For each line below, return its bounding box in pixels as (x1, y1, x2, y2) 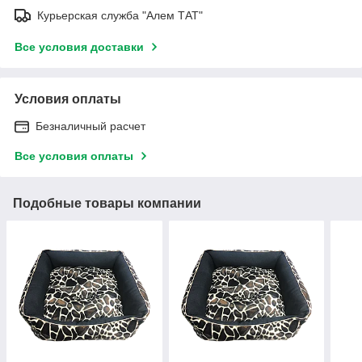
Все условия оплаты (15, 149, 133, 162)
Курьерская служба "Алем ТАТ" (37, 8, 203, 22)
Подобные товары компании (13, 196, 201, 210)
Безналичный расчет (36, 119, 145, 133)
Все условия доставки (15, 40, 144, 53)
